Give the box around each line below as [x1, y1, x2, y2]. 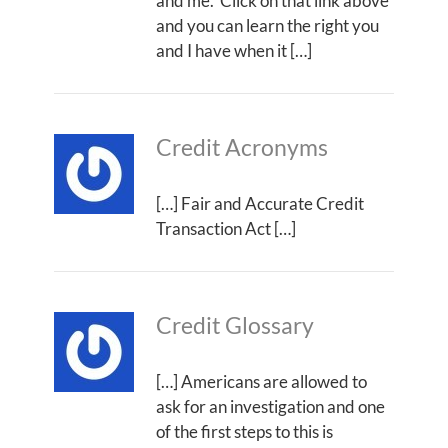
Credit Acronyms [156, 133, 328, 161]
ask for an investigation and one [156, 395, 385, 417]
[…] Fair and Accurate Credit [156, 192, 364, 214]
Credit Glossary [156, 311, 314, 339]
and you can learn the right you [156, 14, 379, 36]
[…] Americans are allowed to [156, 370, 367, 392]
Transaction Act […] [156, 217, 296, 239]
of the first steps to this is [156, 420, 333, 442]
